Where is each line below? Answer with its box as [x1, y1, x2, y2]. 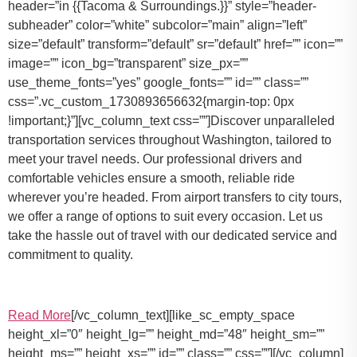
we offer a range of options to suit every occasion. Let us [8, 209, 323, 223]
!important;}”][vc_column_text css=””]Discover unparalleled [8, 113, 335, 127]
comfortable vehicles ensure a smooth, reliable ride [8, 171, 295, 185]
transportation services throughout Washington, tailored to [8, 132, 331, 147]
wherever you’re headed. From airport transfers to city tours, [8, 190, 342, 204]
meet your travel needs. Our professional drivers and [8, 151, 302, 166]
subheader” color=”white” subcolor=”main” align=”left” [8, 18, 307, 32]
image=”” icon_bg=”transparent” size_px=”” [8, 56, 248, 70]
